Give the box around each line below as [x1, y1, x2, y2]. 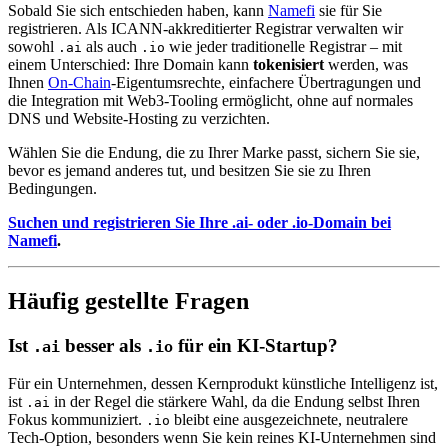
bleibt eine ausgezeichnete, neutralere [170, 411, 408, 429]
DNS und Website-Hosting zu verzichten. [8, 109, 270, 127]
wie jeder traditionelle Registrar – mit [165, 37, 402, 55]
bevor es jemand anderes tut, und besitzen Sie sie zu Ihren [8, 161, 371, 179]
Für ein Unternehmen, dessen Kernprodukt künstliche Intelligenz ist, [8, 375, 438, 393]
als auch [82, 37, 141, 55]
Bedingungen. [8, 179, 97, 197]
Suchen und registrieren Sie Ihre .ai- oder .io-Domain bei [8, 213, 391, 231]
